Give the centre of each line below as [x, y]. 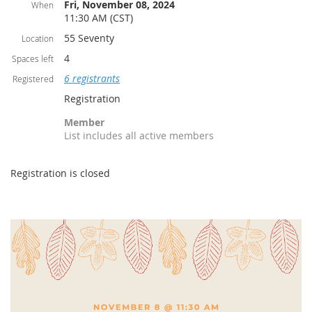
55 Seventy [89, 38]
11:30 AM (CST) [99, 18]
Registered [33, 79]
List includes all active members [139, 136]
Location [38, 39]
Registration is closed [60, 173]
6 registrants [92, 79]
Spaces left [33, 59]
